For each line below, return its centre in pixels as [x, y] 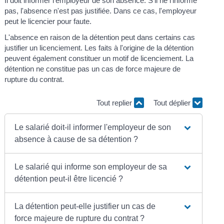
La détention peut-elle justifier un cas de [85, 206]
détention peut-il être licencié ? [69, 178]
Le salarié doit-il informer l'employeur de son [93, 127]
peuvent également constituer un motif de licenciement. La [99, 58]
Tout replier [115, 103]
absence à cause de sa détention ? [76, 139]
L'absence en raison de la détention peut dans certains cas [100, 37]
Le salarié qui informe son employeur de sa [91, 166]
